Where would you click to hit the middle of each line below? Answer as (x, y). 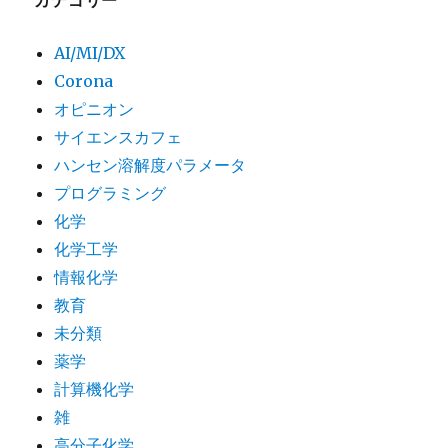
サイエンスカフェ (118, 136)
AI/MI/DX (90, 52)
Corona (84, 80)
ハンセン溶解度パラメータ (150, 164)
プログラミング (110, 192)
